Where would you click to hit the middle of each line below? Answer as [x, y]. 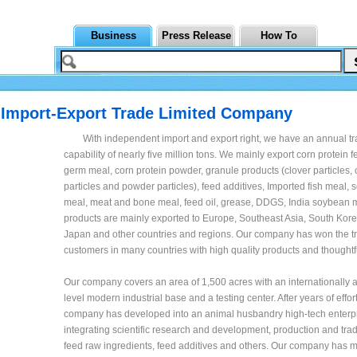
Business [113, 35]
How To [279, 35]
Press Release [196, 35]
